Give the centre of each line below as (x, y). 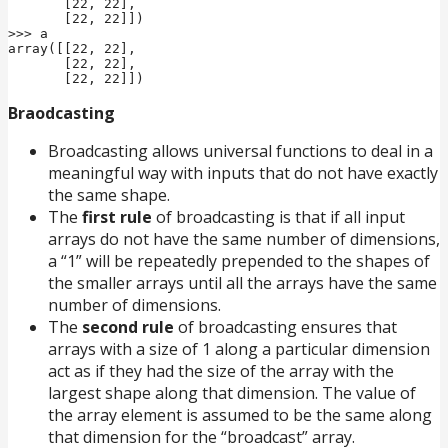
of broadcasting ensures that (287, 326)
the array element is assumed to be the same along (240, 414)
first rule (117, 216)
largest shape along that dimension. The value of (232, 392)
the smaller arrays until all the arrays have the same (242, 282)
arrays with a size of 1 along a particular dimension (239, 348)
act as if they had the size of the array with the (221, 370)
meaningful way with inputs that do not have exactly (243, 172)
